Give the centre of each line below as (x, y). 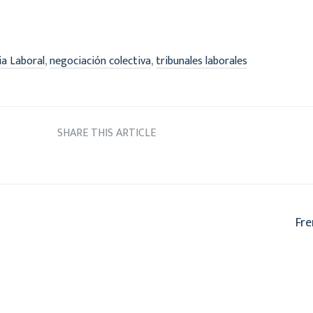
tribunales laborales (202, 61)
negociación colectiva (100, 61)
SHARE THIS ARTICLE (106, 133)
